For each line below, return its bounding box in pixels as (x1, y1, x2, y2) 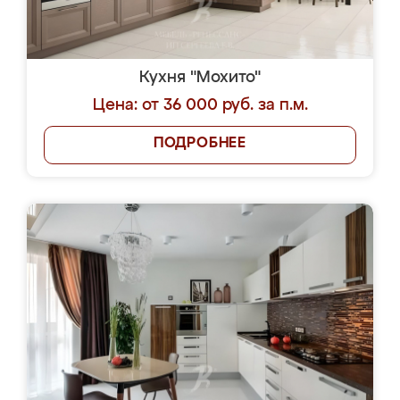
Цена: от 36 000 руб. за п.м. (92, 97, 308, 113)
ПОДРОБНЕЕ (153, 137, 247, 151)
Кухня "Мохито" (139, 70, 261, 86)
